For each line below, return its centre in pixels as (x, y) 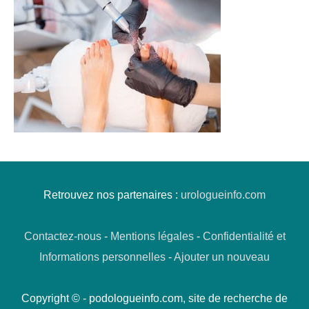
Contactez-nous (62, 236)
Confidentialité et (244, 236)
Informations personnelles (102, 257)
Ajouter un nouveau (222, 257)
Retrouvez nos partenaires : (112, 195)
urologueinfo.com (223, 195)
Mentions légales (152, 236)
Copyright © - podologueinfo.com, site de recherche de (154, 298)
